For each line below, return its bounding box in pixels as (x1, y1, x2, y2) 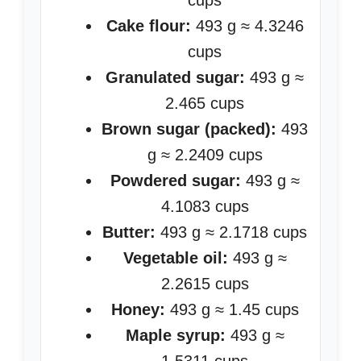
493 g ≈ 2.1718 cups (156, 223, 307, 241)
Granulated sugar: (106, 68, 245, 86)
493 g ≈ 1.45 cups (164, 301, 299, 318)
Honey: (110, 301, 165, 318)
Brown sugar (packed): (102, 120, 276, 138)
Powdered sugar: (110, 172, 241, 189)
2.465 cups (165, 94, 244, 112)
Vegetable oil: (122, 249, 228, 267)
